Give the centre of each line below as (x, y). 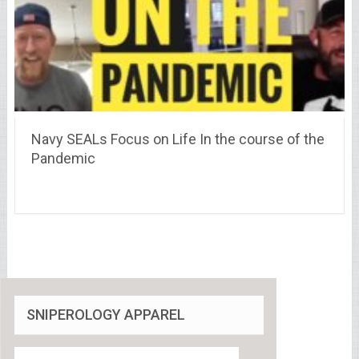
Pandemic (63, 158)
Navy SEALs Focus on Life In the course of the (177, 139)
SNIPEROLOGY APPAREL (105, 314)
